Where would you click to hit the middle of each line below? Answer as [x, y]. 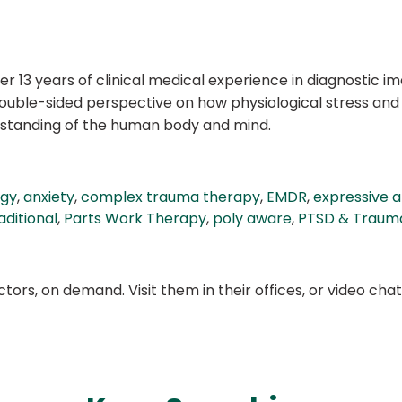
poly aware [252, 219]
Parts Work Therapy [135, 219]
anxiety [49, 197]
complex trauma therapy [170, 197]
